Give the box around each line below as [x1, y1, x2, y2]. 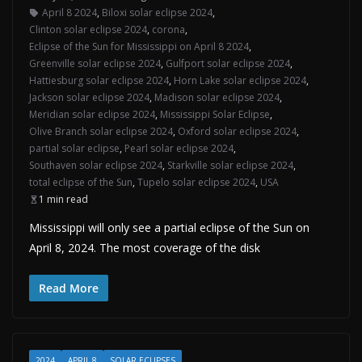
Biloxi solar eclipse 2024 [102, 6, 213, 19]
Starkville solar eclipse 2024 [167, 158, 293, 172]
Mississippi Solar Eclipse [160, 107, 270, 121]
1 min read [39, 192, 88, 206]
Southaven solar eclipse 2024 [29, 158, 162, 172]
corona [152, 23, 185, 36]
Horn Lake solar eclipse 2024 [174, 74, 306, 87]
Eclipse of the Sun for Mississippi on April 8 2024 [29, 40, 249, 53]
